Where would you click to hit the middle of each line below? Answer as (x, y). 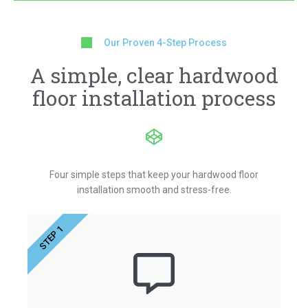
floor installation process (154, 98)
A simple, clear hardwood (154, 76)
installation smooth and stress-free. (154, 190)
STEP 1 (51, 238)
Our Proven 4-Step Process (165, 43)
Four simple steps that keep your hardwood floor (154, 175)
